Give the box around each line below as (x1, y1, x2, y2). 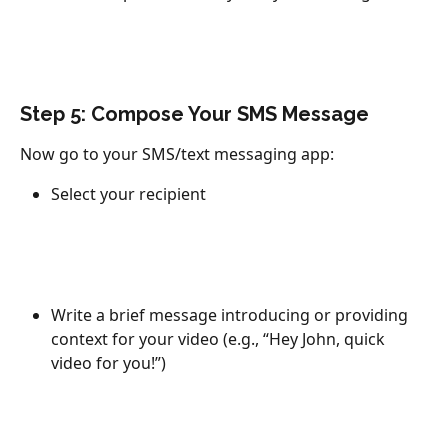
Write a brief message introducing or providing (51, 303, 412, 326)
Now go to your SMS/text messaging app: (20, 142, 334, 165)
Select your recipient (51, 183, 206, 206)
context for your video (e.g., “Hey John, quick (51, 327, 389, 350)
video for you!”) (51, 351, 166, 374)
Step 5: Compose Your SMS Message (20, 101, 369, 126)
